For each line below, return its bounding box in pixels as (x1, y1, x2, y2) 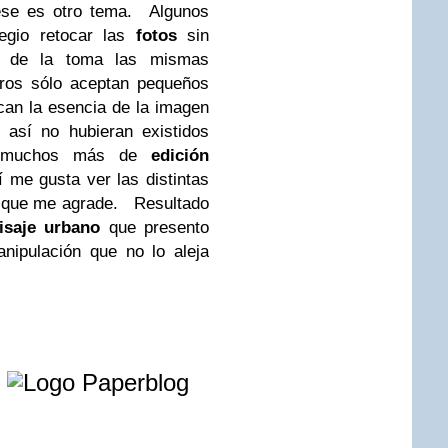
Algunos (140, 2, 210, 21)
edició (151, 146, 199, 165)
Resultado (128, 194, 210, 213)
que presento (100, 218, 209, 237)
